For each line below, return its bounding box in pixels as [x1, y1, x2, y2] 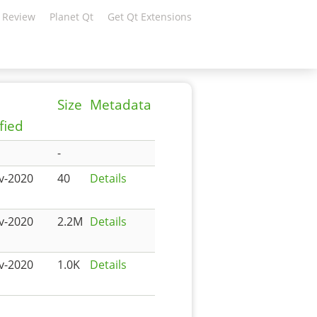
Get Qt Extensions [108, 10, 192, 23]
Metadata [90, 96, 151, 114]
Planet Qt [50, 10, 93, 23]
